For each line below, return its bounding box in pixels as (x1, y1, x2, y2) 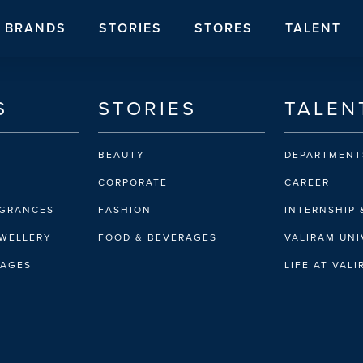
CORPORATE (98, 175, 169, 189)
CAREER (284, 175, 330, 189)
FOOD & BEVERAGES (98, 230, 218, 244)
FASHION (98, 203, 152, 216)
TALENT (284, 19, 341, 37)
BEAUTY (98, 147, 146, 161)
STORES (194, 19, 253, 37)
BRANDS (4, 19, 66, 37)
